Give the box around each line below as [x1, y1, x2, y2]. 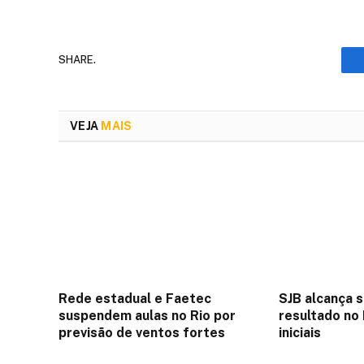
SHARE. [58, 54, 96, 67]
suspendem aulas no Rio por [58, 307, 236, 323]
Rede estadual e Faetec [58, 290, 211, 306]
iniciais [279, 324, 322, 340]
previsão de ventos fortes [58, 324, 225, 340]
